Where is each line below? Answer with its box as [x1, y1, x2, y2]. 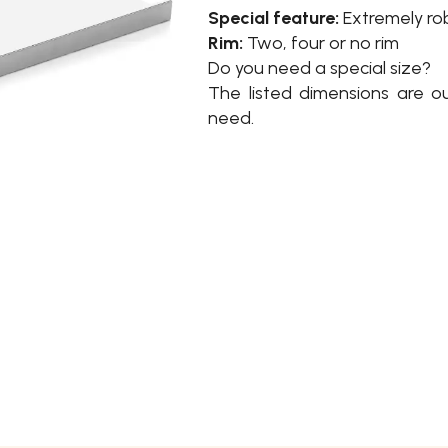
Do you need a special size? [208, 56, 431, 79]
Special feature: [208, 6, 339, 29]
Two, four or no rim [243, 31, 399, 54]
